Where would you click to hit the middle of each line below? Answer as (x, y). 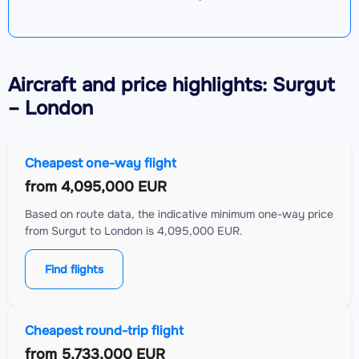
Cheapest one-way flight (101, 163)
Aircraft (42, 85)
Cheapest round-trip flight (104, 330)
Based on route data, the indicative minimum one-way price (179, 214)
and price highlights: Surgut (206, 85)
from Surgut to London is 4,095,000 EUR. (134, 230)
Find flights (74, 269)
